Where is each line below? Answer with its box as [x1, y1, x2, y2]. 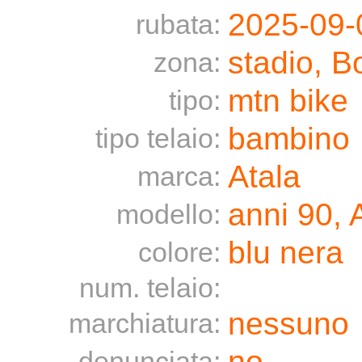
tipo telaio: [95, 123, 221, 154]
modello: [116, 199, 221, 229]
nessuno [228, 306, 349, 341]
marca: [137, 161, 221, 192]
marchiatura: [69, 308, 221, 339]
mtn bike [228, 83, 348, 118]
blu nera [228, 235, 343, 270]
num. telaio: [79, 272, 221, 303]
